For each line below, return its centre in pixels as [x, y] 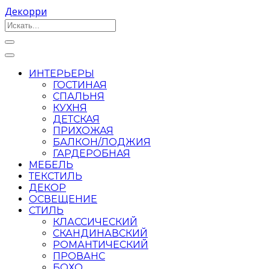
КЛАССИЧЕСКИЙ [95, 222]
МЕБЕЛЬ [51, 165]
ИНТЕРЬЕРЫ [62, 74]
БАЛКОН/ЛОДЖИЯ [102, 142]
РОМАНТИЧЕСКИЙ [101, 245]
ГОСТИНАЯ [80, 85]
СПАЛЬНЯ [79, 96]
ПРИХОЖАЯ [83, 131]
